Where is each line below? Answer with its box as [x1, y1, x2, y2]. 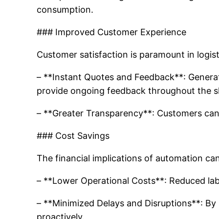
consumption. [37, 4, 94, 15]
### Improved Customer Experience [37, 27, 187, 37]
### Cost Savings [37, 131, 110, 141]
